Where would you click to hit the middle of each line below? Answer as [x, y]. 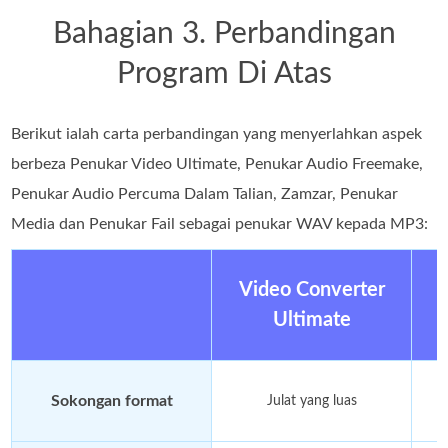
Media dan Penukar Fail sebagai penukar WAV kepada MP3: [220, 223]
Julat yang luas [311, 400]
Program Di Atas [224, 73]
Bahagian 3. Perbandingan [224, 33]
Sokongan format [111, 400]
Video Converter [311, 289]
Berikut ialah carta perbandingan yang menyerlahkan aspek [217, 133]
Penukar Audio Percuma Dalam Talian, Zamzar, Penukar [205, 193]
